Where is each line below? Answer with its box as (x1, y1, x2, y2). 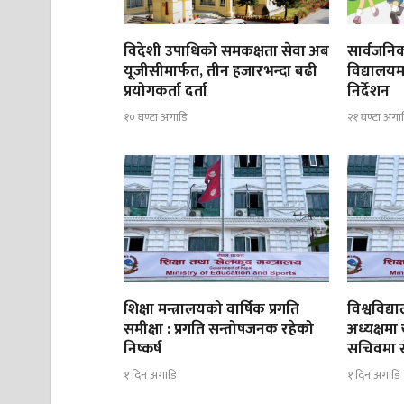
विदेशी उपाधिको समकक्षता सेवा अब (124, 39, 329, 65)
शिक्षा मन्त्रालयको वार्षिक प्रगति (124, 297, 299, 323)
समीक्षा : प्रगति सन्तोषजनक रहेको (124, 317, 314, 343)
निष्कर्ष (124, 336, 161, 363)
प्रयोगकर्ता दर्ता (124, 78, 207, 105)
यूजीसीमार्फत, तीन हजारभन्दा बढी (124, 59, 317, 85)
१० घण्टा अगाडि (124, 106, 187, 127)
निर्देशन (347, 78, 390, 105)
